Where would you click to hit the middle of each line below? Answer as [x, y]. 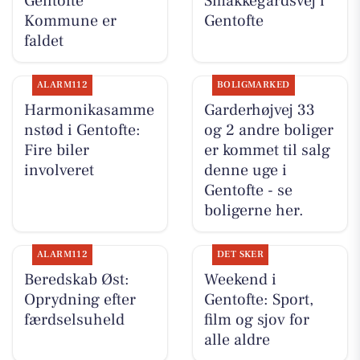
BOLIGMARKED [253, 84]
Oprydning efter [80, 300]
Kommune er [70, 20]
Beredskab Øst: [76, 280]
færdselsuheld [74, 320]
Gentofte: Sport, [258, 300]
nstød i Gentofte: [82, 130]
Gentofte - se [248, 190]
